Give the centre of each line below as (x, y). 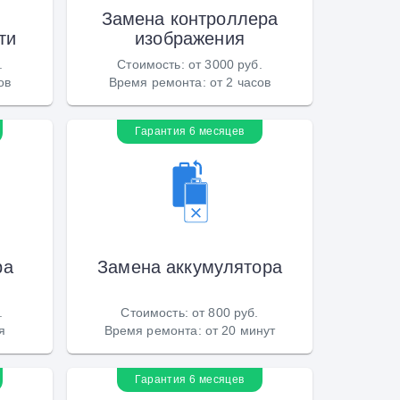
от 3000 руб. (225, 64)
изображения (190, 38)
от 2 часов (240, 82)
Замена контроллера (190, 18)
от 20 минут (240, 330)
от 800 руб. (225, 312)
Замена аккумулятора (190, 267)
